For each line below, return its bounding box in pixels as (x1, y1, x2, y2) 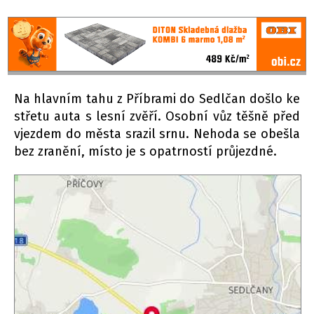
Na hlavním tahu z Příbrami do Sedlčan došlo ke (14, 91, 300, 107)
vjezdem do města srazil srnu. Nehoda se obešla (14, 126, 300, 142)
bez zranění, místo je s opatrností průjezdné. (14, 144, 277, 160)
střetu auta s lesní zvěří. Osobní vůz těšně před (14, 109, 300, 125)
